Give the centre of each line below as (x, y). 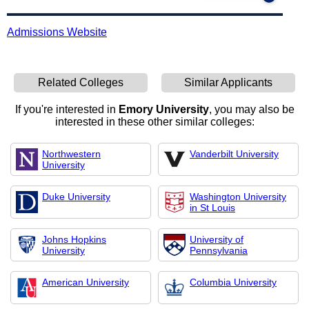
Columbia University (233, 282)
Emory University (163, 109)
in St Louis (212, 208)
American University (86, 282)
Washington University (238, 197)
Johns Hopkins (74, 239)
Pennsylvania (219, 250)
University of (217, 239)
